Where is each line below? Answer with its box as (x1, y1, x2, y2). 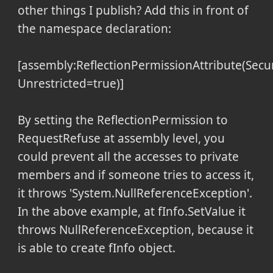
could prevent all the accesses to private (17, 149, 239, 165)
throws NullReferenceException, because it (17, 222, 253, 238)
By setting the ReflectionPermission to (17, 112, 228, 129)
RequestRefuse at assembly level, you (17, 130, 225, 147)
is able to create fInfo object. (17, 240, 175, 257)
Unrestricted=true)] (17, 76, 124, 92)
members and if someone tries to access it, (17, 167, 254, 183)
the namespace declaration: (17, 21, 171, 37)
